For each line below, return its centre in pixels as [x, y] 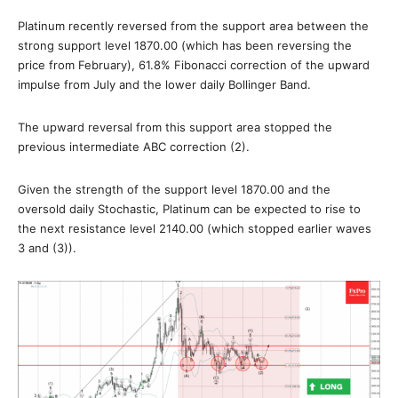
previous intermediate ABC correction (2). [134, 147]
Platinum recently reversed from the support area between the [193, 26]
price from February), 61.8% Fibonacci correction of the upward [194, 65]
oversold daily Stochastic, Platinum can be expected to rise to [189, 209]
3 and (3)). [47, 248]
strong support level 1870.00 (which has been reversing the [185, 45]
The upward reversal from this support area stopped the [175, 127]
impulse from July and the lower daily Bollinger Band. [164, 84]
